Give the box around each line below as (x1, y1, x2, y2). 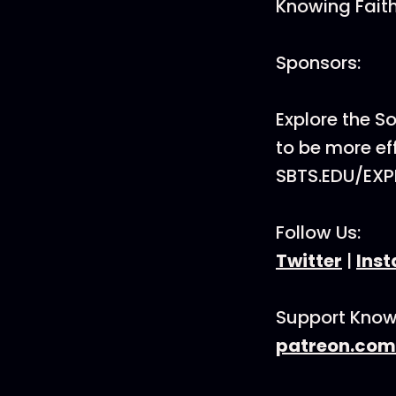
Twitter (276, 248, 342, 273)
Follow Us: (276, 220, 361, 245)
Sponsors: (276, 50, 361, 75)
